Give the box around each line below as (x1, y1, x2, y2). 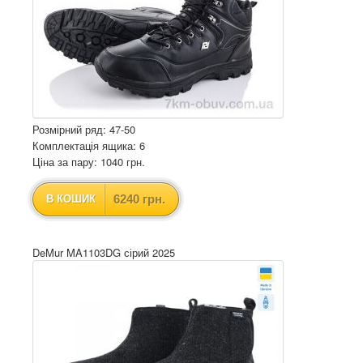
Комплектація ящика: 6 (32, 138, 145, 153)
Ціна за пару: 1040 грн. (32, 154, 145, 169)
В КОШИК (46, 193, 96, 205)
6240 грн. (113, 192, 165, 206)
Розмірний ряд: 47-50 (32, 122, 135, 137)
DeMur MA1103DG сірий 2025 (32, 245, 175, 260)
